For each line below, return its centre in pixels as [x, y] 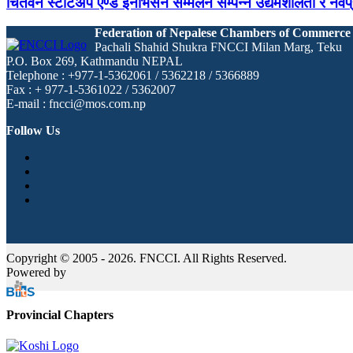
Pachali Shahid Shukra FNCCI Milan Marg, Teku [218, 47]
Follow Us [33, 131]
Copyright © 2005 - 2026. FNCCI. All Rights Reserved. [147, 258]
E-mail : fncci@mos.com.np [76, 104]
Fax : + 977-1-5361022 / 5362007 [91, 90]
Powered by [36, 273]
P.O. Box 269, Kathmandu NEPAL [95, 61]
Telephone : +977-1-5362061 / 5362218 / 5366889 [133, 76]
